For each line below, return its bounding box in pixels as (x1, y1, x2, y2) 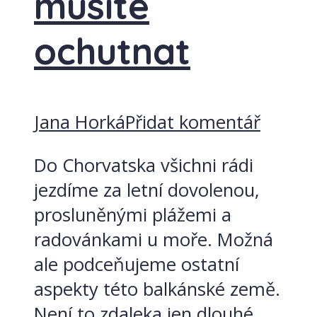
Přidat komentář (125, 110, 260, 134)
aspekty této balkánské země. (34, 276, 280, 301)
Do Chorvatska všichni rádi (34, 152, 253, 178)
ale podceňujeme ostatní (34, 251, 239, 277)
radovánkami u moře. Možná (34, 226, 273, 252)
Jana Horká (34, 110, 125, 134)
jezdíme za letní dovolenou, (34, 177, 260, 202)
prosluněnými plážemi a (34, 202, 231, 227)
